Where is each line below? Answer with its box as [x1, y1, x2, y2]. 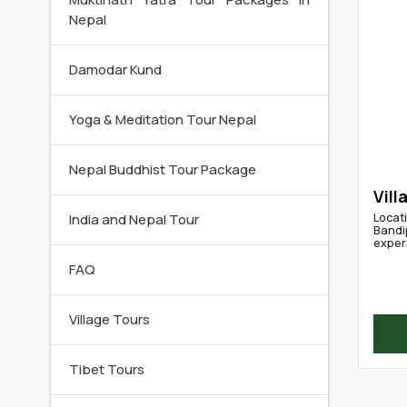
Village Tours [69, 310, 150, 329]
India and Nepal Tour [69, 210, 199, 229]
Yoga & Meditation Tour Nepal [69, 110, 256, 129]
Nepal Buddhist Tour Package [69, 160, 256, 179]
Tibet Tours [69, 360, 144, 379]
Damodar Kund [69, 60, 162, 79]
